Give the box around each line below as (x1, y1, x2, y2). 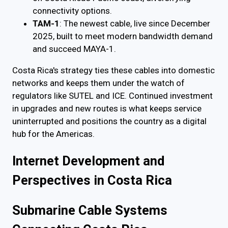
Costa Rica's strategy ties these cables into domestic (12, 65, 215, 75)
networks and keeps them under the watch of (12, 78, 185, 88)
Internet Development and (12, 153, 164, 169)
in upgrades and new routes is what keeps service (12, 103, 202, 113)
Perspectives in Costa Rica (12, 173, 172, 188)
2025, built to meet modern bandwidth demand (33, 31, 213, 41)
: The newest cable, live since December (60, 18, 210, 28)
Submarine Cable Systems (12, 203, 167, 218)
